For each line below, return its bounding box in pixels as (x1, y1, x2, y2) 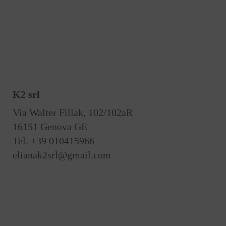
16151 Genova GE (13, 121, 87, 133)
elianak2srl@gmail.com (13, 149, 114, 161)
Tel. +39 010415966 (13, 135, 94, 147)
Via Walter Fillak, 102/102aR (13, 107, 133, 119)
